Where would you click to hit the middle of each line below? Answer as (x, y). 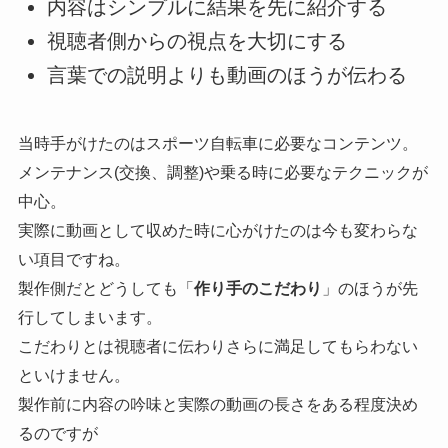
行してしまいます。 (89, 317)
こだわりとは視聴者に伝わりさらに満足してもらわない (217, 346)
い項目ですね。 (73, 259)
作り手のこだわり (257, 288)
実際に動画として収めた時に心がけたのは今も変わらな (217, 230)
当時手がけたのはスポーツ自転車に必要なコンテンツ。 (217, 143)
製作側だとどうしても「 (105, 288)
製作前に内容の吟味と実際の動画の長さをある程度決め (217, 404)
